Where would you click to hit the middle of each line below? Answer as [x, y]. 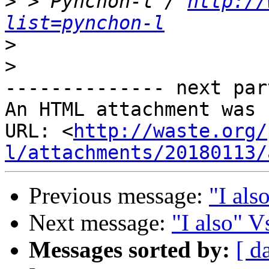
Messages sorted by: [129, 250]
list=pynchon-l [85, 23]
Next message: [100, 223]
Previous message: [119, 196]
